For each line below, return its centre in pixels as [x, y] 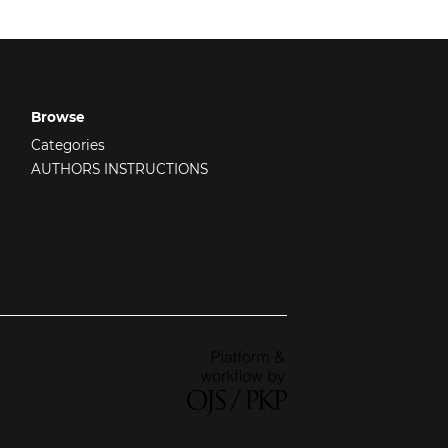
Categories [68, 145]
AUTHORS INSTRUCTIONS [120, 169]
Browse [58, 117]
